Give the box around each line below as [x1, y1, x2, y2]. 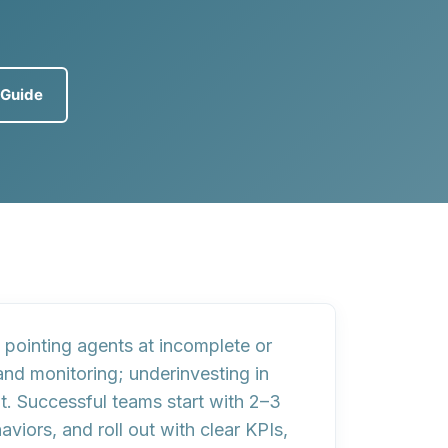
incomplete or [159, 335, 272, 356]
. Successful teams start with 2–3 [7, 391, 281, 412]
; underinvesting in [118, 363, 269, 384]
